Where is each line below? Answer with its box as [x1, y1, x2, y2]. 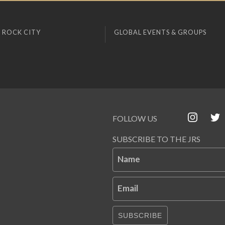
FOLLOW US [113, 114, 157, 124]
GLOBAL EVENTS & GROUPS [114, 28, 206, 37]
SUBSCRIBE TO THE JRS [113, 134, 200, 144]
